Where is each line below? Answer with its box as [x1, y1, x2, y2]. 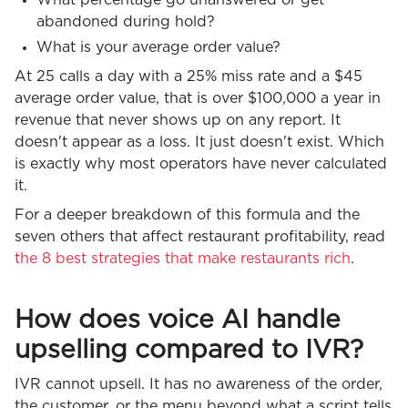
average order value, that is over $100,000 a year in [15, 90, 381, 106]
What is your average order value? [36, 39, 280, 55]
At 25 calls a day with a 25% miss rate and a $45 [15, 68, 362, 84]
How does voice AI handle [15, 307, 341, 333]
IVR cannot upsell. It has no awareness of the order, [15, 376, 382, 392]
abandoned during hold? [36, 14, 215, 29]
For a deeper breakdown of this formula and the [15, 207, 360, 222]
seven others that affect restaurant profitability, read [15, 229, 385, 244]
